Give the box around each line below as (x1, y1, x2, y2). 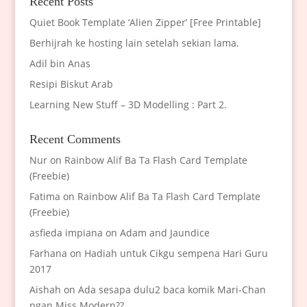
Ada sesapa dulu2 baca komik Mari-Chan (77, 283, 266, 297)
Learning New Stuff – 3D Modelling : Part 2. (29, 98, 227, 112)
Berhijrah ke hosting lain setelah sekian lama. (29, 36, 239, 50)
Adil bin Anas (29, 57, 90, 71)
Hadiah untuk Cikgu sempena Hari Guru (84, 247, 268, 260)
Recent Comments (29, 132, 121, 147)
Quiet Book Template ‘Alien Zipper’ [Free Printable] (29, 16, 261, 29)
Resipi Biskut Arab (29, 77, 113, 91)
